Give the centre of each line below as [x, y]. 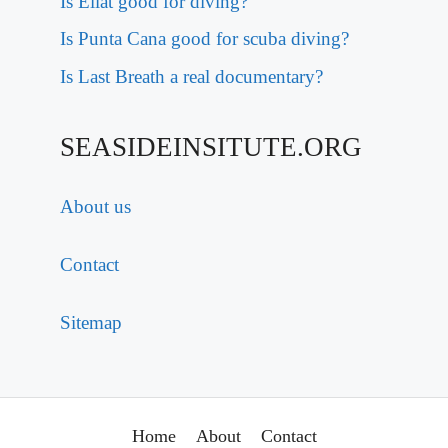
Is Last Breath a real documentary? [191, 76]
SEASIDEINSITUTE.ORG [211, 146]
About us [95, 206]
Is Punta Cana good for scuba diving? [204, 38]
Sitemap [91, 322]
